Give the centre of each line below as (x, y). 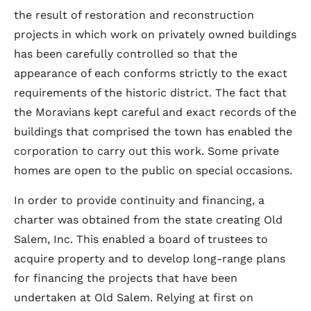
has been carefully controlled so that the (126, 54)
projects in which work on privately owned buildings (155, 34)
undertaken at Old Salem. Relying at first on (134, 297)
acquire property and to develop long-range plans (150, 259)
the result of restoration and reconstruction (134, 15)
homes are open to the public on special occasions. (153, 170)
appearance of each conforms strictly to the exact (151, 73)
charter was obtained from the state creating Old (148, 220)
